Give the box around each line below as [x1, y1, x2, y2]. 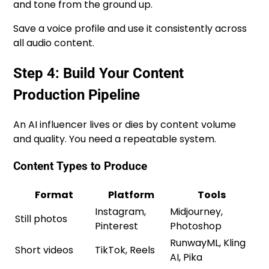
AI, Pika [170, 250, 203, 264]
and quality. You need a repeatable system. [13, 132, 217, 147]
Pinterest [95, 219, 139, 233]
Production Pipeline [13, 86, 141, 104]
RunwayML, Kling [170, 235, 246, 250]
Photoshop [170, 219, 222, 233]
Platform [108, 187, 155, 202]
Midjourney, [170, 204, 223, 219]
